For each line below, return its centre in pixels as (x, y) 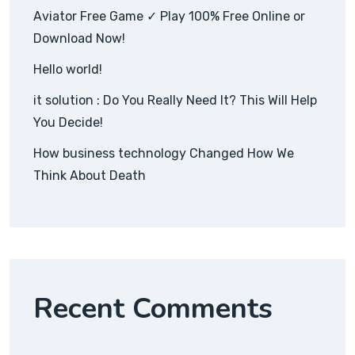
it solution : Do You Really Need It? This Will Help (175, 101)
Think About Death (90, 176)
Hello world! (68, 70)
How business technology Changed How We (164, 154)
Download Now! (79, 39)
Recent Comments (153, 309)
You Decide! (68, 123)
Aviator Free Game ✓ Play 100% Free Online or (169, 17)
